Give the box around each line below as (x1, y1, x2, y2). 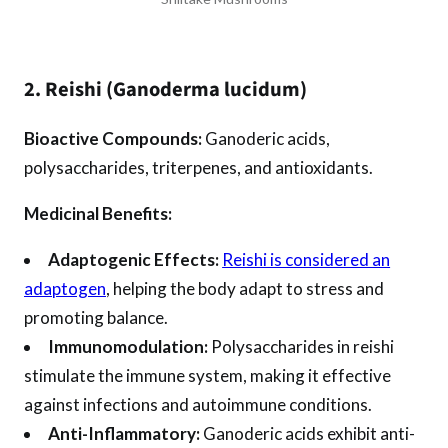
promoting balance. (24, 307, 168, 328)
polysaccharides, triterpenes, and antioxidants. (24, 156, 373, 178)
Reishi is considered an (222, 249, 391, 270)
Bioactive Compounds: (24, 127, 202, 149)
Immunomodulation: (48, 336, 209, 357)
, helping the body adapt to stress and (106, 278, 384, 299)
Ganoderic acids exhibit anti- (200, 423, 416, 444)
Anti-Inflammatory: (48, 423, 201, 444)
